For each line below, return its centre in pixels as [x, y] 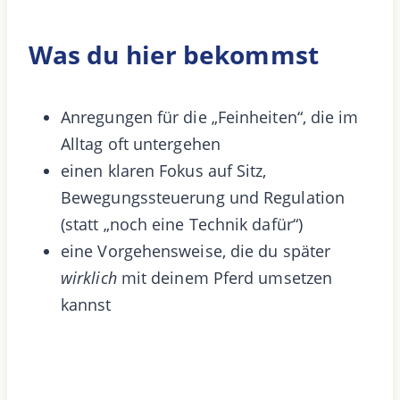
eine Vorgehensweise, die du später [196, 250]
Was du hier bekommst [174, 54]
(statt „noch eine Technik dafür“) [182, 224]
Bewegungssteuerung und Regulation [203, 197]
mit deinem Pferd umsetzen [225, 277]
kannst [86, 304]
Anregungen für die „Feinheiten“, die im [210, 117]
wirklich [89, 277]
